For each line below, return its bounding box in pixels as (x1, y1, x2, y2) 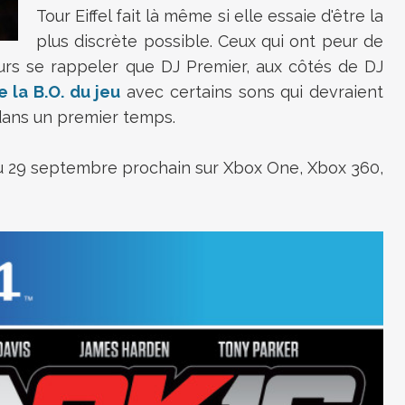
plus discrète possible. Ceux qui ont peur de (36, 32, 383, 51)
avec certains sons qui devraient (120, 82, 384, 101)
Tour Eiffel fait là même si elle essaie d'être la (36, 6, 383, 25)
